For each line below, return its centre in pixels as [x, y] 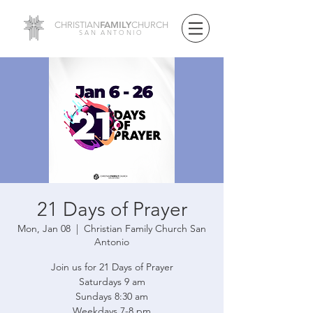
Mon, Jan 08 [44, 228]
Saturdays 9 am [112, 282]
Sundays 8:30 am [112, 296]
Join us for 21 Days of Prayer [112, 267]
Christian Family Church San [145, 228]
